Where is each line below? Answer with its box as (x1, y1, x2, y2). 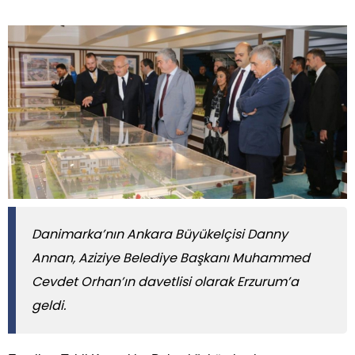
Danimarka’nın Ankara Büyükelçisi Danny (32, 224, 288, 243)
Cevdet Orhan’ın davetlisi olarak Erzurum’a (32, 272, 299, 291)
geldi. (32, 296, 66, 315)
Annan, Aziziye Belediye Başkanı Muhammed (32, 248, 310, 267)
